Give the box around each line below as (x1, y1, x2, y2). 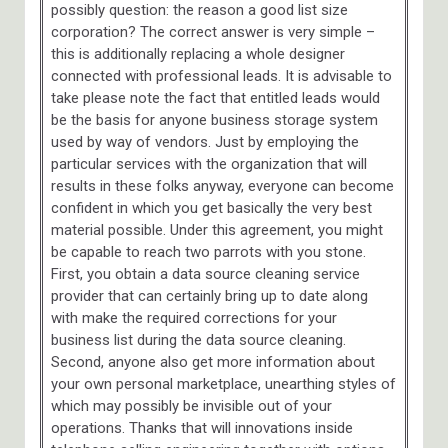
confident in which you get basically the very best (50, 198, 372, 217)
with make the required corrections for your (50, 308, 337, 327)
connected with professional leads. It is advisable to (50, 66, 392, 85)
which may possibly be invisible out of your (50, 396, 332, 415)
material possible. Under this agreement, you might (50, 220, 383, 239)
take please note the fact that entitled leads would (50, 88, 380, 107)
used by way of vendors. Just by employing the (50, 132, 359, 151)
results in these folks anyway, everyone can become (50, 176, 394, 195)
